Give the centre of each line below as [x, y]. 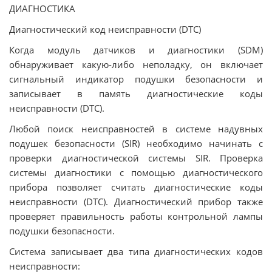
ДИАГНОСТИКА [42, 9]
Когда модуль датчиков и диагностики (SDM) [136, 50]
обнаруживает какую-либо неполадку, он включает [136, 65]
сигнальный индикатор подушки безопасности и [136, 79]
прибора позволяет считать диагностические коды [136, 187]
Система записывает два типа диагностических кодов [136, 252]
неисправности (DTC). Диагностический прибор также [136, 202]
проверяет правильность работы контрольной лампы [136, 216]
